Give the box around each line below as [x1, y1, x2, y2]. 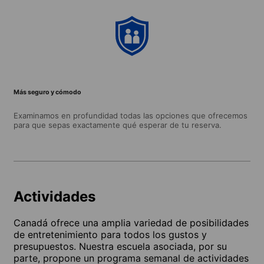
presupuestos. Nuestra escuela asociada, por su [14, 240, 227, 252]
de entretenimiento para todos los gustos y [14, 228, 207, 240]
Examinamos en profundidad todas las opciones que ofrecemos [14, 110, 247, 120]
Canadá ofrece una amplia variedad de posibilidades [14, 216, 249, 229]
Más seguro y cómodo [14, 88, 81, 96]
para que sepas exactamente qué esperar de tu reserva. [14, 120, 222, 130]
